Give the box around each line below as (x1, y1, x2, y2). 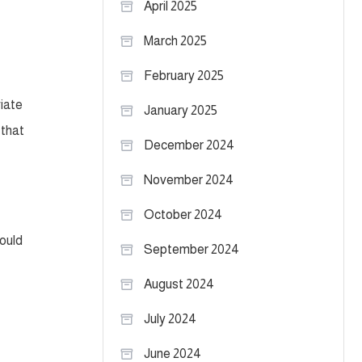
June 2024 (144, 347, 201, 360)
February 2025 (144, 69, 224, 82)
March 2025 (144, 34, 207, 48)
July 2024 (144, 312, 196, 326)
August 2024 (144, 277, 214, 291)
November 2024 (144, 173, 234, 187)
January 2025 (144, 103, 217, 117)
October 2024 (144, 208, 222, 221)
